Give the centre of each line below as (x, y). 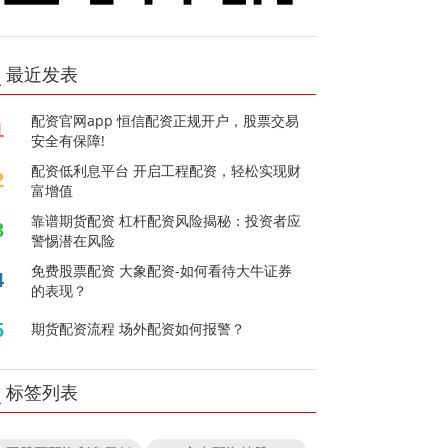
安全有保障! (68, 141)
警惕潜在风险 (73, 241)
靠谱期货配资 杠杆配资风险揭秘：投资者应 (166, 221)
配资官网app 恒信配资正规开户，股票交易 (165, 121)
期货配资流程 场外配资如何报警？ (138, 329)
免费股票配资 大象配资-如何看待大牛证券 (162, 271)
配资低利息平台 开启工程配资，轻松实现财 (166, 171)
